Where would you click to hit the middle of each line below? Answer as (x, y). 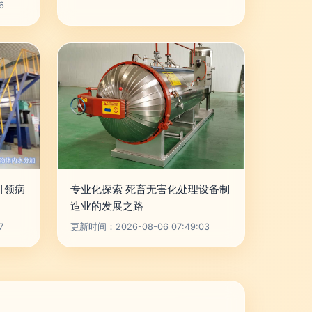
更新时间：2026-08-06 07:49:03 (140, 227)
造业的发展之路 (107, 206)
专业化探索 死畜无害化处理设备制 (150, 189)
